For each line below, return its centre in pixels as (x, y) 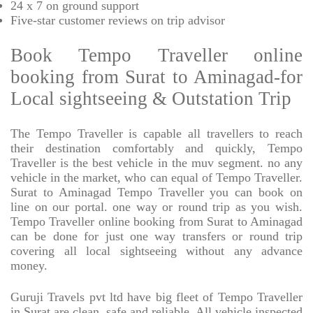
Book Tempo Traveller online (156, 56)
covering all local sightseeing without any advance (156, 251)
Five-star (33, 21)
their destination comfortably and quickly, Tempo (156, 148)
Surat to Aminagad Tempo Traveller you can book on (156, 192)
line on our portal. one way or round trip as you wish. (156, 207)
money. (29, 266)
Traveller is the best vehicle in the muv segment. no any (156, 163)
